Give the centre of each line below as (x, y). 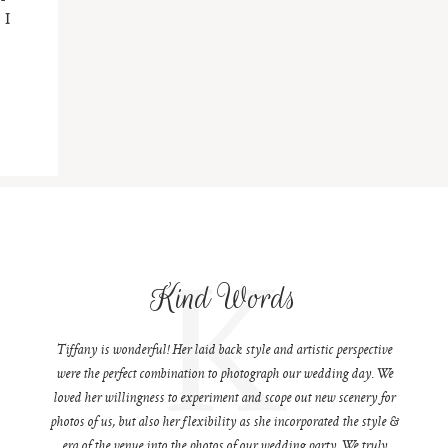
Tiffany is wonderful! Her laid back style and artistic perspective (224, 351)
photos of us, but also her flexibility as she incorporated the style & (224, 423)
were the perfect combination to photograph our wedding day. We (224, 375)
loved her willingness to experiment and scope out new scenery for (224, 399)
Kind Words (224, 299)
